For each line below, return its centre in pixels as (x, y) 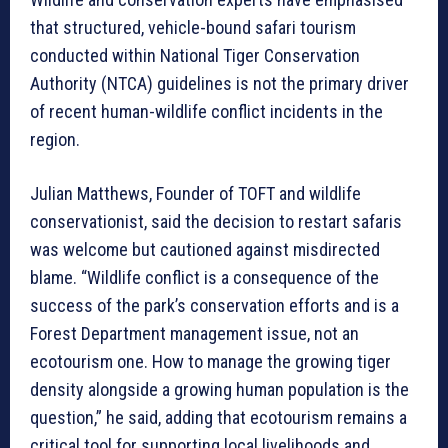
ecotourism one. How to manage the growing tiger (210, 361)
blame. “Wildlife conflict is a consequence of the (204, 277)
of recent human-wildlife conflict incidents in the (206, 111)
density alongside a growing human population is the (219, 389)
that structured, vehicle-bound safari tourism (193, 27)
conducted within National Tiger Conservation (195, 55)
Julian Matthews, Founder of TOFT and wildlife (195, 193)
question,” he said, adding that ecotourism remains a (218, 417)
